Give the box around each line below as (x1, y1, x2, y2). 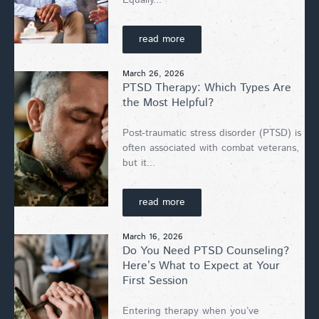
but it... (122, 155, 155, 170)
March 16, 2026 (122, 230, 183, 243)
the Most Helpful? (122, 94, 214, 111)
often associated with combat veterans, (122, 140, 299, 155)
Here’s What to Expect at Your (122, 257, 280, 274)
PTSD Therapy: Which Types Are (122, 79, 291, 96)
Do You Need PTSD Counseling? (122, 242, 289, 259)
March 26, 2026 (122, 67, 184, 80)
